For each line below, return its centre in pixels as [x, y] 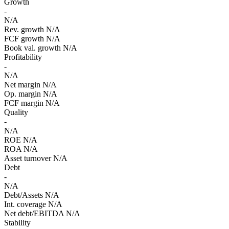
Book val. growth [32, 48]
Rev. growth [24, 29]
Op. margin [22, 94]
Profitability [23, 57]
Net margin [22, 84]
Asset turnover [28, 158]
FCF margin [24, 103]
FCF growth [24, 38]
